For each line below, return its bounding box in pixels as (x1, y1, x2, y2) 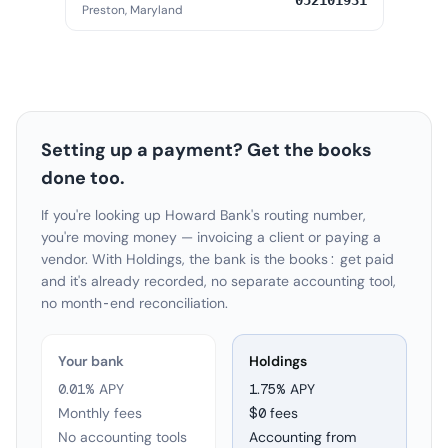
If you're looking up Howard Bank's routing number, (41, 206, 366, 224)
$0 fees (249, 404, 298, 422)
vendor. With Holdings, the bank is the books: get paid (41, 250, 394, 268)
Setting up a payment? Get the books (41, 138, 372, 162)
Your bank (58, 352, 124, 370)
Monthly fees (58, 404, 142, 422)
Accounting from (249, 428, 356, 446)
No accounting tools (58, 428, 187, 446)
